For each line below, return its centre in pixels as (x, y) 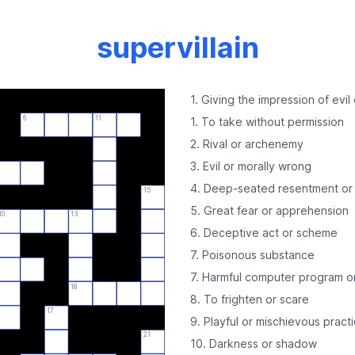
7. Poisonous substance (252, 255)
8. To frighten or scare (250, 299)
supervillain (177, 48)
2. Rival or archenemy (247, 144)
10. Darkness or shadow (254, 344)
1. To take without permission (267, 122)
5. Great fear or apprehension (269, 210)
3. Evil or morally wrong (251, 166)
